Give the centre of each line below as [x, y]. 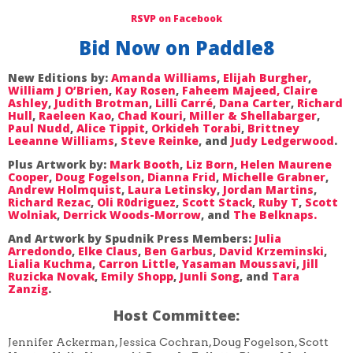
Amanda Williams [164, 77]
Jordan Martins [268, 189]
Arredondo [40, 251]
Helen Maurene [286, 164]
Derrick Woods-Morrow [132, 214]
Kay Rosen [145, 90]
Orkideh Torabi [196, 128]
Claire [300, 90]
